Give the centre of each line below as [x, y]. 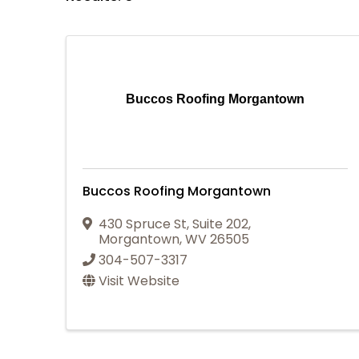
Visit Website [139, 280]
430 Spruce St [143, 224]
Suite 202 [221, 224]
